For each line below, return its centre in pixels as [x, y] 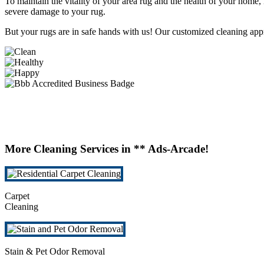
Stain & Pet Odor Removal [55, 252]
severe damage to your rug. [55, 12]
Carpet [17, 196]
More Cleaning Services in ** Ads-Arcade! [107, 148]
